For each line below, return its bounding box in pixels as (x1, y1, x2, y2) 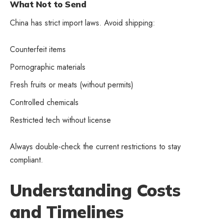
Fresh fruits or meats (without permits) (10, 79, 134, 90)
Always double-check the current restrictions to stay (10, 140, 181, 152)
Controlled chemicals (10, 96, 79, 108)
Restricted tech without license (10, 114, 111, 126)
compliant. (10, 154, 43, 165)
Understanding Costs (10, 179, 181, 201)
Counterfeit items (10, 43, 66, 55)
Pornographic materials (10, 61, 85, 73)
